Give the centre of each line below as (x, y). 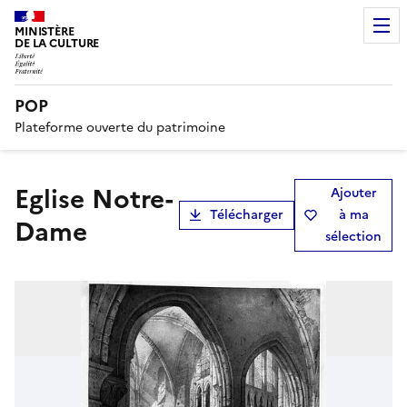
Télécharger (247, 214)
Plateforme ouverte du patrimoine (120, 127)
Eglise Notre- (22, 199)
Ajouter (353, 193)
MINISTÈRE (45, 31)
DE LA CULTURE (57, 43)
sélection (353, 236)
